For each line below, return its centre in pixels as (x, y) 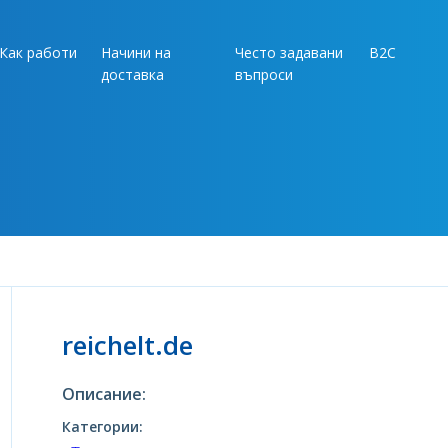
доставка (132, 74)
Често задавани (289, 52)
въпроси (264, 74)
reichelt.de (127, 345)
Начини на (136, 52)
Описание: (103, 394)
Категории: (102, 426)
